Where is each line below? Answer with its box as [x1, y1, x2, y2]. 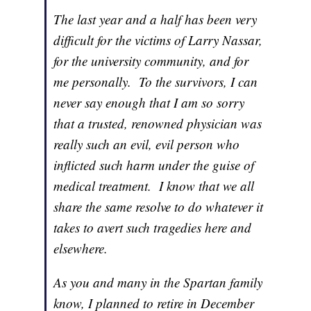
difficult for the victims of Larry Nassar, [53, 31, 263, 49]
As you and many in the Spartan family [53, 274, 263, 292]
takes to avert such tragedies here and [53, 219, 252, 237]
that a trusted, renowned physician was [53, 115, 262, 133]
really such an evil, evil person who [53, 135, 240, 153]
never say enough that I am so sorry [53, 94, 245, 112]
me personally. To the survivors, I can [53, 73, 258, 91]
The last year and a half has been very [53, 10, 258, 28]
